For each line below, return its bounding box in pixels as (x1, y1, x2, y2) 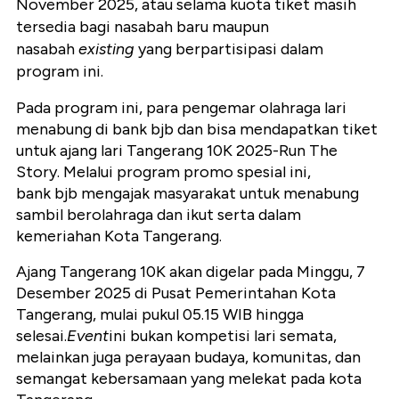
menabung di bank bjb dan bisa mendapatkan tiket (16, 119, 378, 140)
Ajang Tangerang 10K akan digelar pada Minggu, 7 (16, 262, 365, 282)
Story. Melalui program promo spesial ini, (16, 162, 311, 183)
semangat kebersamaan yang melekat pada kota (16, 369, 362, 389)
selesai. (16, 326, 67, 346)
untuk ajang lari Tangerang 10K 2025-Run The (16, 141, 338, 161)
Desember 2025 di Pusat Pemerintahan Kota (16, 283, 336, 304)
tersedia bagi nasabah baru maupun (16, 17, 269, 37)
